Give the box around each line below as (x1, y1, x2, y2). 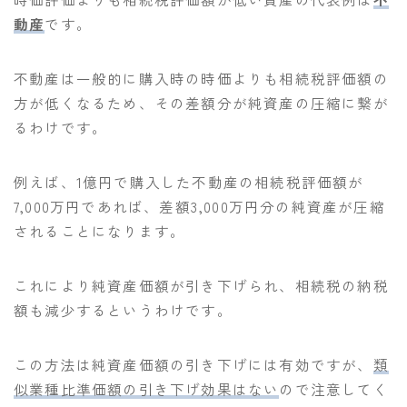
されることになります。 (14, 220, 186, 241)
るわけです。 (14, 116, 108, 137)
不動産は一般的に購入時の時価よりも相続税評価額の (14, 67, 389, 88)
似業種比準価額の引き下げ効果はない (14, 378, 280, 399)
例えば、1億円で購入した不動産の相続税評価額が (14, 171, 364, 192)
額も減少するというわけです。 (14, 299, 233, 320)
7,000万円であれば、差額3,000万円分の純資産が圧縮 (14, 195, 385, 216)
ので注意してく (279, 378, 389, 399)
